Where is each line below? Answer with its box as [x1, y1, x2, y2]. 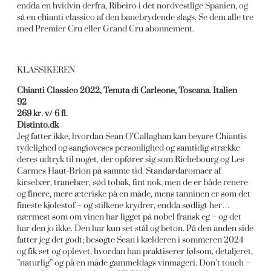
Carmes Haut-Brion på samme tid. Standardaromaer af [17, 165, 221, 176]
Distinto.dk [17, 119, 59, 130]
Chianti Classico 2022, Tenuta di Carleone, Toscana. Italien [17, 85, 238, 96]
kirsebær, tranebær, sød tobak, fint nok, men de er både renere [17, 177, 249, 188]
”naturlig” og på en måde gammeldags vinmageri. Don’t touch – [17, 257, 251, 268]
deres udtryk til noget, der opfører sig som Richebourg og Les [17, 154, 245, 165]
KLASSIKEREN [17, 64, 76, 75]
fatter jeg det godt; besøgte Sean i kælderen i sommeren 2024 [17, 234, 244, 245]
